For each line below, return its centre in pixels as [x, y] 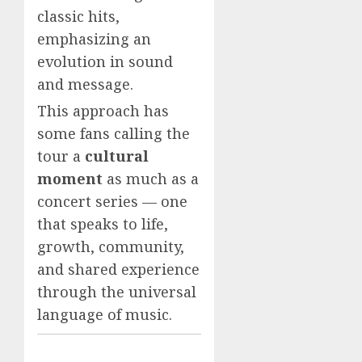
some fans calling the [114, 134]
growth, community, [111, 247]
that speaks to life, [103, 224]
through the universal [117, 292]
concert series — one [112, 202]
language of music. [105, 315]
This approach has [103, 111]
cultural [117, 156]
